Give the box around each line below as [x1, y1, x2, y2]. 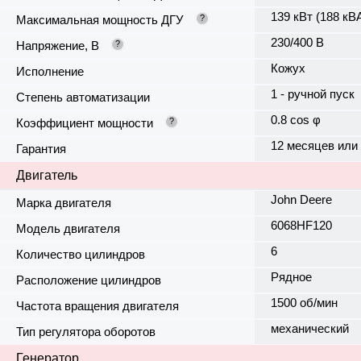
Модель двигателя [16, 222, 120, 236]
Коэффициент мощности [16, 116, 153, 131]
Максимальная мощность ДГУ [16, 13, 184, 27]
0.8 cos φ [270, 113, 321, 127]
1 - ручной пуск [270, 87, 355, 102]
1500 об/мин [270, 296, 338, 310]
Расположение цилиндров [16, 273, 161, 288]
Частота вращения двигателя [16, 299, 179, 313]
